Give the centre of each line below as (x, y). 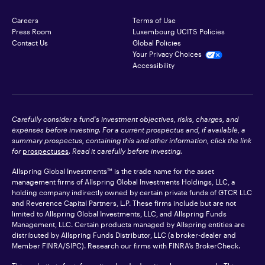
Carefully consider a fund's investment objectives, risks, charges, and (125, 119)
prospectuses (46, 151)
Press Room (32, 31)
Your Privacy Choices (167, 54)
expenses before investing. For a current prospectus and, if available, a (129, 130)
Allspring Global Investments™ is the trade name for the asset (113, 171)
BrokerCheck (217, 245)
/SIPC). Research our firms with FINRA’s (129, 245)
